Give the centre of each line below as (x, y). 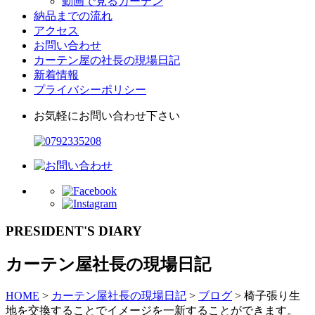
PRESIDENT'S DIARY (74, 231)
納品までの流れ (73, 15)
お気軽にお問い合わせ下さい (107, 115)
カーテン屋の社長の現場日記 (107, 60)
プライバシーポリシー (90, 89)
